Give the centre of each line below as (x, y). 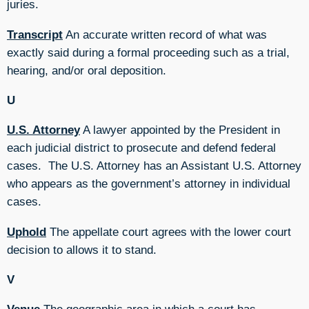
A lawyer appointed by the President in (180, 130)
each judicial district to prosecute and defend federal (141, 148)
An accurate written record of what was (165, 34)
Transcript (35, 34)
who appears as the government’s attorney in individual (149, 184)
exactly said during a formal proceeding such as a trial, (148, 52)
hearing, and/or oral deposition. (87, 70)
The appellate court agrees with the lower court (169, 231)
